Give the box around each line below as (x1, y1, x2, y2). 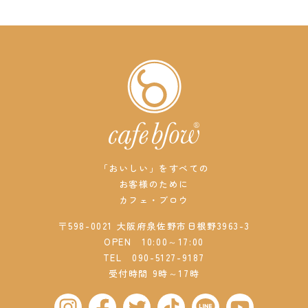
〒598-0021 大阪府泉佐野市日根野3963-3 (58, 219, 250, 233)
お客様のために (118, 177, 190, 191)
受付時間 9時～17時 (108, 267, 200, 280)
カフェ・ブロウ (118, 193, 190, 207)
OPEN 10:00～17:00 (104, 235, 204, 249)
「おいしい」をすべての (98, 162, 210, 175)
